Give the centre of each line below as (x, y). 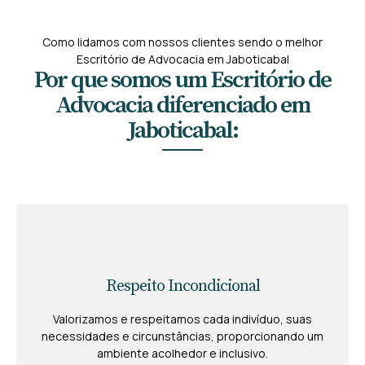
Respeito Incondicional (182, 287)
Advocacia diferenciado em (182, 106)
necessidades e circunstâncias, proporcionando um (182, 336)
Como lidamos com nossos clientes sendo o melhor (182, 42)
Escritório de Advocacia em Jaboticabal (182, 59)
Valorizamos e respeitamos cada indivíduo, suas (182, 319)
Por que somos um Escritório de (182, 81)
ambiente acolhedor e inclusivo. (182, 354)
